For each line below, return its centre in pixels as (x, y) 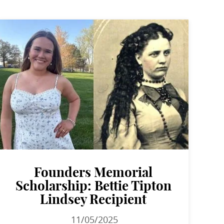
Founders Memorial (93, 173)
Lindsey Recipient (93, 200)
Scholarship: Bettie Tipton (93, 186)
